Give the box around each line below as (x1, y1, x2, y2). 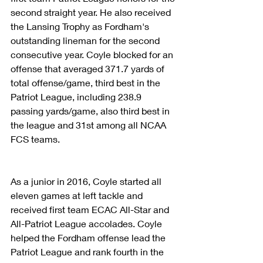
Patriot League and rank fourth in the (11, 245, 166, 257)
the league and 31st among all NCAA (11, 119, 168, 130)
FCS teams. (11, 133, 60, 144)
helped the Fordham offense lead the (11, 231, 168, 243)
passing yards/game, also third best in (11, 104, 172, 116)
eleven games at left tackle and (11, 189, 145, 201)
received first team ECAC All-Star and (11, 203, 171, 215)
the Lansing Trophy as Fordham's (11, 20, 151, 32)
